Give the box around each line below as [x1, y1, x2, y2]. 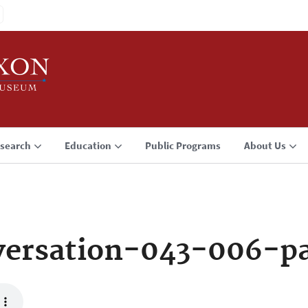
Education [65, 139, 111, 152]
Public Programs [145, 139, 221, 152]
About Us [244, 139, 286, 152]
